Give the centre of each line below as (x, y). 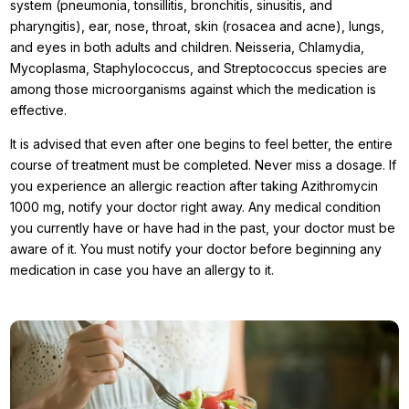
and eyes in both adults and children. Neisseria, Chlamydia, (188, 47)
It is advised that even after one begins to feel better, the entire (202, 144)
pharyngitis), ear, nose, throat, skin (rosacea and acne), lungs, (198, 26)
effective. (41, 110)
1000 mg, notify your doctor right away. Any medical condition (196, 207)
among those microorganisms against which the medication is (194, 89)
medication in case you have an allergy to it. (142, 270)
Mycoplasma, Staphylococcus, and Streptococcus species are (199, 68)
